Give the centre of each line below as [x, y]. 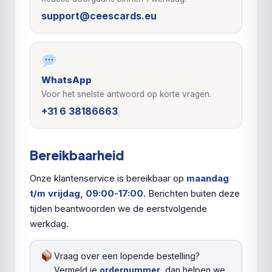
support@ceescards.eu [99, 16]
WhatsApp [66, 80]
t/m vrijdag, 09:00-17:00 [87, 193]
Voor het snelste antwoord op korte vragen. [126, 94]
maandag [208, 178]
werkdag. [49, 224]
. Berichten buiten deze [192, 193]
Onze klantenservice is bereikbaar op [108, 178]
